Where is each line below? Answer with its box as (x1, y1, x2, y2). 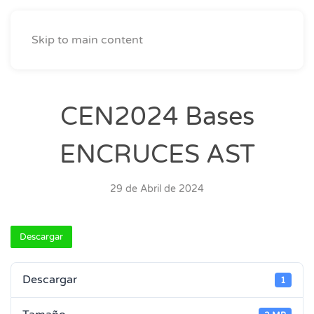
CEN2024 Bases (60, 102, 254, 132)
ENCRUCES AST (59, 139, 255, 170)
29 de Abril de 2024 (110, 183, 204, 195)
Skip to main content (32, 33, 143, 47)
